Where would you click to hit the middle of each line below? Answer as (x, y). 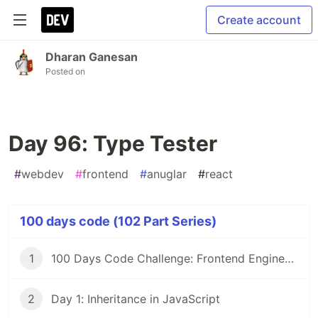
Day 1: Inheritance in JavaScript (136, 299)
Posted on (65, 71)
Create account (259, 20)
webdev (43, 174)
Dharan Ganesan (92, 57)
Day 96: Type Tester (113, 143)
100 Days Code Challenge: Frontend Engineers (289, 258)
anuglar (167, 174)
